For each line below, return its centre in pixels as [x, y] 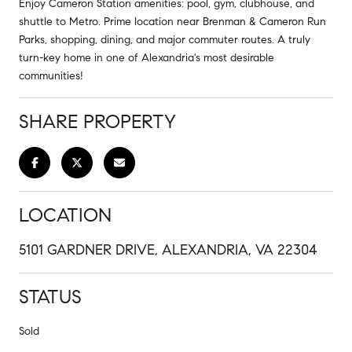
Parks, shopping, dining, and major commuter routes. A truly [165, 39]
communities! [51, 75]
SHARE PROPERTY [97, 121]
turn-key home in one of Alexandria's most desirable [147, 57]
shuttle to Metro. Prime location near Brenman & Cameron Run [172, 21]
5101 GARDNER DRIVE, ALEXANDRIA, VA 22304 [168, 249]
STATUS [50, 297]
